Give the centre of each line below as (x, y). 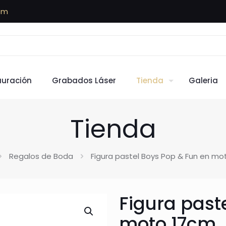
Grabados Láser (84, 80)
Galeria (203, 80)
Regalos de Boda (41, 156)
